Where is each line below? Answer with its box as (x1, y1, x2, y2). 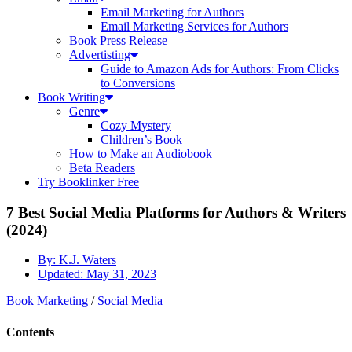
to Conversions (101, 76, 175, 90)
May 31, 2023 (86, 267, 156, 281)
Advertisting (69, 48, 130, 61)
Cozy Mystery (101, 119, 171, 132)
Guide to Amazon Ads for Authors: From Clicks (101, 62, 339, 75)
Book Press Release (69, 34, 167, 47)
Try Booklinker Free (38, 175, 139, 189)
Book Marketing (6, 294, 88, 308)
